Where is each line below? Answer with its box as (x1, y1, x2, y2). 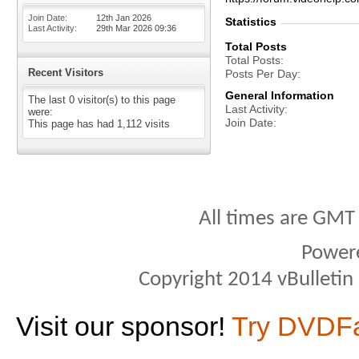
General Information (225, 89, 334, 102)
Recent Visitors (28, 67, 103, 79)
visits (142, 118, 170, 130)
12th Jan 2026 (96, 13, 151, 22)
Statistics (225, 15, 276, 28)
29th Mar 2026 (96, 23, 155, 33)
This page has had (28, 118, 117, 130)
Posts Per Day (225, 67, 297, 80)
